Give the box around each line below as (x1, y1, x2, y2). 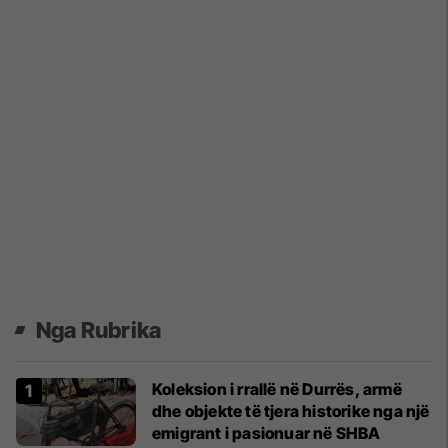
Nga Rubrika (36, 317, 162, 344)
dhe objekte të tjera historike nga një (152, 401, 430, 422)
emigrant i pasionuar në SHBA (152, 423, 381, 444)
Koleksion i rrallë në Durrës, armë (152, 379, 402, 400)
